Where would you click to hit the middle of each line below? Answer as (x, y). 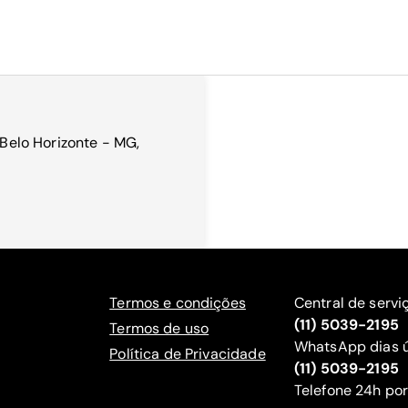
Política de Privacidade (188, 354)
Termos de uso (159, 328)
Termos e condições (178, 303)
